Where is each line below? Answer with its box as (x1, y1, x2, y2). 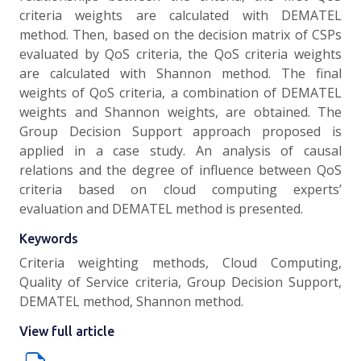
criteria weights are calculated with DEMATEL (19, 6, 342, 24)
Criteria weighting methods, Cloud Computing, (19, 254, 342, 272)
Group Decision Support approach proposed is (19, 122, 342, 140)
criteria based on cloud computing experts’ (19, 180, 342, 198)
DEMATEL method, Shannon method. (19, 293, 243, 310)
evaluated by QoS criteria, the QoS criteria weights (19, 45, 342, 63)
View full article (19, 324, 114, 338)
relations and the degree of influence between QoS (19, 161, 342, 179)
